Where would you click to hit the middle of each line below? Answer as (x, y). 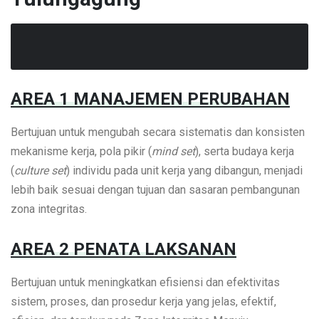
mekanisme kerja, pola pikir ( (81, 152)
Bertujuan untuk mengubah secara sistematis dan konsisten (158, 132)
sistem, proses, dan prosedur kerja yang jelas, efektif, (143, 301)
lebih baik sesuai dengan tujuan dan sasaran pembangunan (155, 190)
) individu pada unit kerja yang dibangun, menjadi (184, 171)
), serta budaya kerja (245, 152)
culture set (40, 171)
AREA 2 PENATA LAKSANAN (124, 249)
